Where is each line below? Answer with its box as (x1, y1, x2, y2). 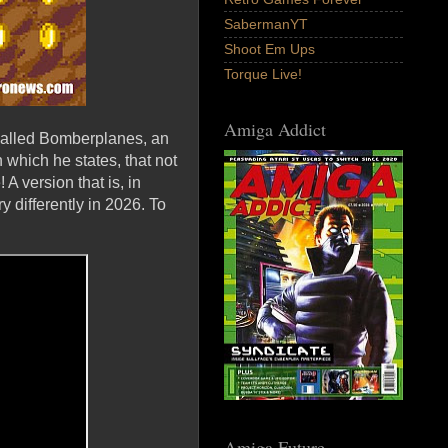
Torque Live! (224, 66, 302, 83)
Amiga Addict (224, 117, 326, 142)
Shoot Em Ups (224, 41, 315, 58)
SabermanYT (224, 16, 308, 33)
